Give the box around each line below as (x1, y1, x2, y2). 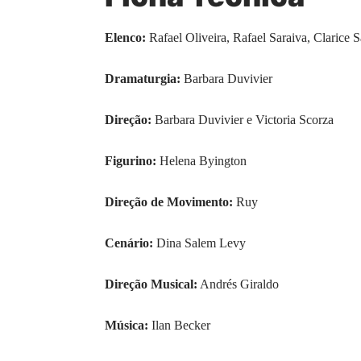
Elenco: (105, 30, 146, 44)
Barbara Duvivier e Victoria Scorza (151, 112, 334, 127)
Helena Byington (156, 153, 247, 168)
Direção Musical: (105, 276, 197, 291)
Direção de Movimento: (105, 194, 233, 209)
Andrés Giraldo (197, 276, 279, 291)
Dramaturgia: (105, 71, 180, 85)
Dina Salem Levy (153, 235, 246, 250)
